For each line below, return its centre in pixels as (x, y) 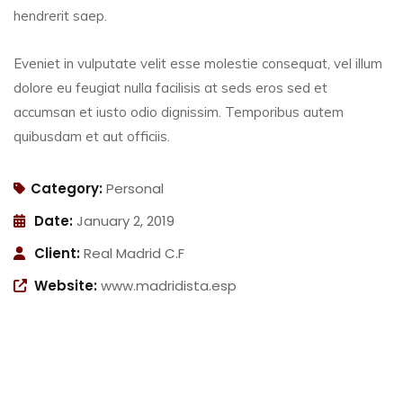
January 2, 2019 (125, 220)
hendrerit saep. (60, 15)
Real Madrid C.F (134, 253)
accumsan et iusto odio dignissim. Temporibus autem (179, 112)
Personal (135, 188)
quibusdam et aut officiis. (92, 136)
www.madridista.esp (169, 285)
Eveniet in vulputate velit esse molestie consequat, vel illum (198, 63)
